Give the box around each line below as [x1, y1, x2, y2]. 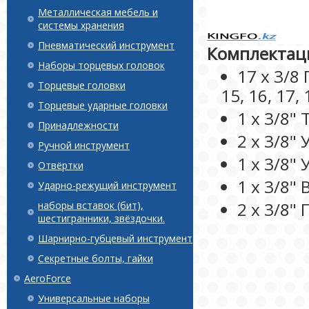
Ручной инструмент [38, 139, 130, 152]
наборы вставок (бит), [38, 199, 143, 212]
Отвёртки [38, 159, 83, 172]
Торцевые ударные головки [38, 99, 168, 112]
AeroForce [24, 272, 71, 285]
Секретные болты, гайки [38, 252, 153, 265]
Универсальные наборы [38, 292, 150, 305]
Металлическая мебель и [38, 6, 158, 19]
